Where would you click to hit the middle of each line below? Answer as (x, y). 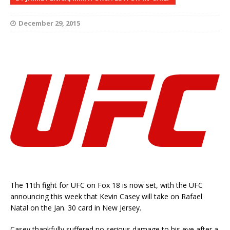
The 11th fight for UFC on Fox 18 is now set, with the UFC (107, 185)
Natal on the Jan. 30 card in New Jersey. (76, 208)
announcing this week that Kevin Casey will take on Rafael (106, 196)
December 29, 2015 (49, 23)
